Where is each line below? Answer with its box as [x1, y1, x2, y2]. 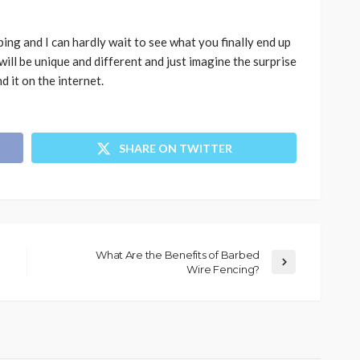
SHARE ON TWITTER [118, 141, 232, 155]
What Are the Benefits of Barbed [96, 247, 260, 261]
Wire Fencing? [186, 262, 260, 276]
